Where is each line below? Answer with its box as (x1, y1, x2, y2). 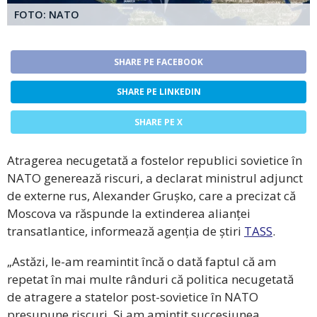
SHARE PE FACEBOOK (114, 55, 203, 68)
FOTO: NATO (14, 7, 79, 21)
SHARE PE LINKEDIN (116, 86, 201, 98)
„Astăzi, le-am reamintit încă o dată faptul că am (7, 253, 276, 270)
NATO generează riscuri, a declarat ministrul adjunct (7, 170, 303, 187)
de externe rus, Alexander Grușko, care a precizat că (7, 188, 296, 204)
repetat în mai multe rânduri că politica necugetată (7, 271, 294, 288)
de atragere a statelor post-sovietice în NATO (7, 289, 258, 306)
